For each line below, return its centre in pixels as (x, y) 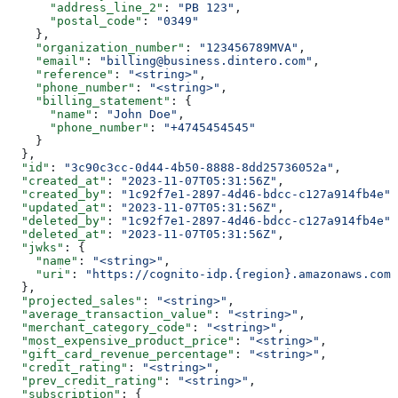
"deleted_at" (57, 234)
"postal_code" (75, 20)
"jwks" (36, 247)
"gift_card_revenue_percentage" (121, 354)
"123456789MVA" (249, 47)
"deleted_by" (57, 220)
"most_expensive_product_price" (121, 340)
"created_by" (57, 194)
